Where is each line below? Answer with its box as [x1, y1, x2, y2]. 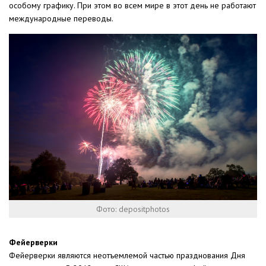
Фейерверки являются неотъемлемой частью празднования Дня [9, 249, 245, 261]
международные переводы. [9, 13, 113, 24]
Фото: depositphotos [96, 203, 170, 214]
